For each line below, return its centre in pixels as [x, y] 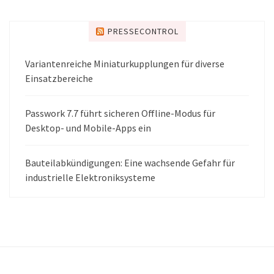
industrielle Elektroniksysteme [90, 177]
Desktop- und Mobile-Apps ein [88, 128]
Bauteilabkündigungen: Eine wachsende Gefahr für [130, 162]
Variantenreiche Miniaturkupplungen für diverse [125, 63]
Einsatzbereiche [59, 78]
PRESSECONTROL [143, 31]
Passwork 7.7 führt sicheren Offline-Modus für [120, 113]
